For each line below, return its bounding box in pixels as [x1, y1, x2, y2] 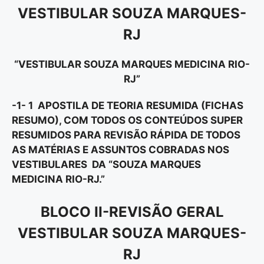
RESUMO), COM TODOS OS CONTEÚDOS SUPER [12, 114, 243, 126]
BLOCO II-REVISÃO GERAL [40, 203, 224, 221]
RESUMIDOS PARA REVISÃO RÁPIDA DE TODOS [12, 128, 240, 141]
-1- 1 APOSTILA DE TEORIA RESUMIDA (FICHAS [12, 99, 243, 111]
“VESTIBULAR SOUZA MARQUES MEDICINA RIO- [14, 58, 250, 70]
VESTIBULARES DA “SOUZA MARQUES [12, 158, 201, 170]
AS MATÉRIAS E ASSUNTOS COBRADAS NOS [12, 143, 229, 156]
